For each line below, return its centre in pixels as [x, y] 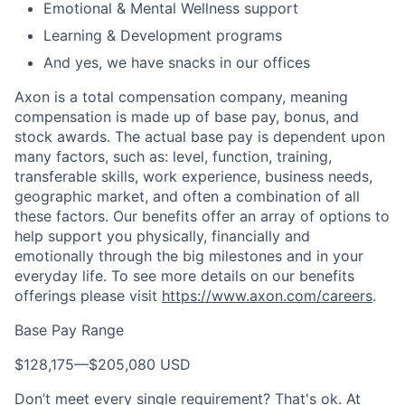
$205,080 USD [140, 364]
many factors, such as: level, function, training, [173, 156]
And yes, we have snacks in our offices [177, 62]
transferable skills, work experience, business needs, [193, 176]
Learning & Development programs [163, 35]
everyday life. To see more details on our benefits [184, 276]
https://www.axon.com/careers [267, 296]
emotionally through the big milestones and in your [189, 256]
